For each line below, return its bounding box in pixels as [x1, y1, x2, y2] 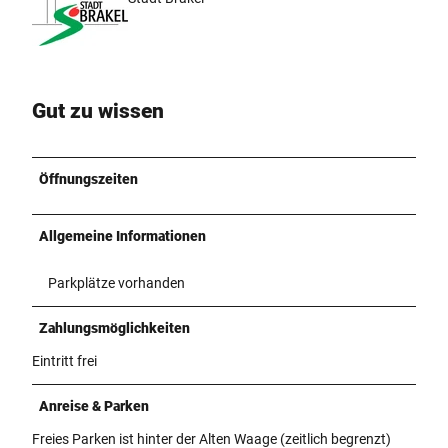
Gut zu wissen [32, 99, 164, 124]
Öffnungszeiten [39, 170, 138, 187]
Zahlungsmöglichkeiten [39, 319, 190, 336]
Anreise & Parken [39, 397, 149, 414]
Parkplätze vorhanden [48, 274, 185, 291]
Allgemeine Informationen [39, 227, 206, 244]
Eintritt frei [32, 352, 97, 369]
